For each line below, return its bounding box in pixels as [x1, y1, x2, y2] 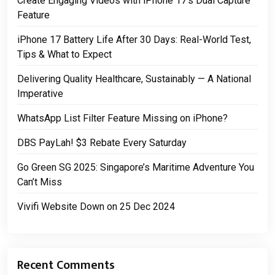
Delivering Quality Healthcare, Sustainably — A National [17, 73, 251, 85]
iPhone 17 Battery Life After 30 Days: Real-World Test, [17, 34, 251, 45]
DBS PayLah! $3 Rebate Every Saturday [17, 137, 187, 149]
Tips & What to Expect [17, 48, 112, 60]
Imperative [17, 88, 63, 99]
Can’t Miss [17, 176, 62, 188]
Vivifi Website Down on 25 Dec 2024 [17, 201, 175, 212]
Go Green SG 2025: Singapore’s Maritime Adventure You [17, 161, 254, 173]
